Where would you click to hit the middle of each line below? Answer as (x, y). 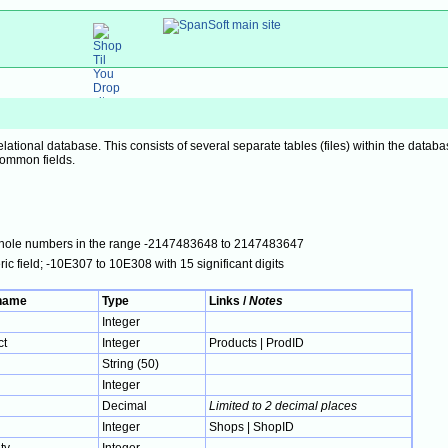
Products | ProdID (256, 343)
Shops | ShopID (251, 427)
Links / (229, 301)
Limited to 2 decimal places (283, 406)
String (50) (130, 364)
